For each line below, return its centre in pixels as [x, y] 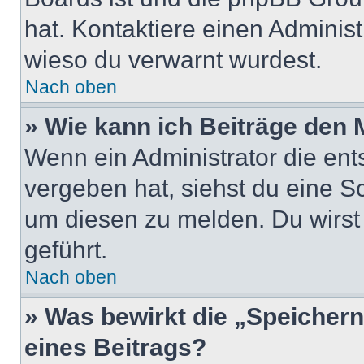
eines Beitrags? [115, 347]
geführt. [66, 250]
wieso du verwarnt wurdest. [173, 60]
